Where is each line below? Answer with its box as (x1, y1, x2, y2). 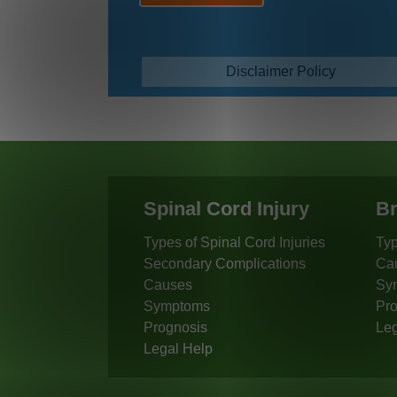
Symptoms (144, 298, 210, 314)
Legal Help (144, 340, 213, 356)
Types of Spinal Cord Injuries (144, 234, 325, 250)
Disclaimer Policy (226, 64, 337, 80)
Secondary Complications (144, 255, 306, 271)
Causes (144, 276, 192, 292)
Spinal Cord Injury (144, 197, 309, 220)
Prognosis (144, 319, 207, 335)
